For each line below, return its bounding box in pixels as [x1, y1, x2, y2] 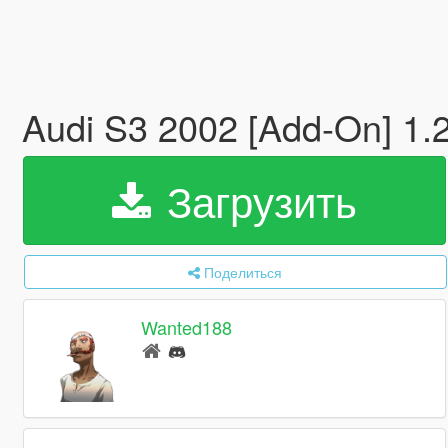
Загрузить [154, 170, 357, 230]
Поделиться [204, 262, 283, 282]
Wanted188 [141, 314, 233, 341]
